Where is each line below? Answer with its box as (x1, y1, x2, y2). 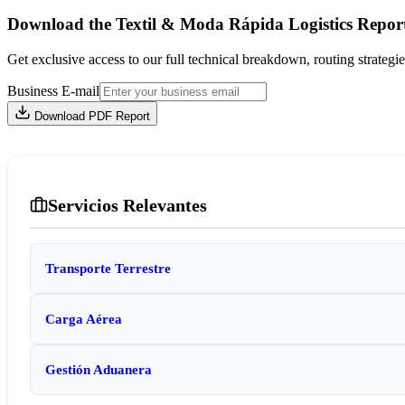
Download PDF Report (34, 108, 150, 123)
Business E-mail (7, 82, 99, 99)
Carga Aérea (45, 310, 122, 326)
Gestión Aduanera (45, 361, 152, 377)
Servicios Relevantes (48, 194, 207, 215)
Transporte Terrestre (45, 259, 171, 276)
